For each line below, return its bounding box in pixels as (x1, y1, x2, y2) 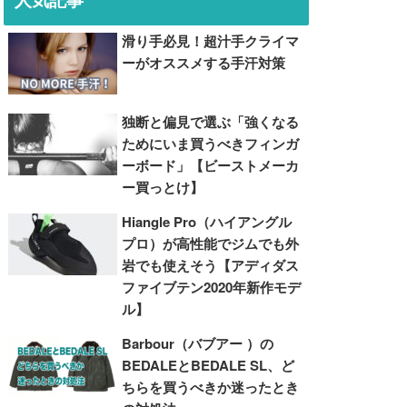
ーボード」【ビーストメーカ (122, 154, 300, 175)
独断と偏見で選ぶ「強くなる (122, 111, 300, 132)
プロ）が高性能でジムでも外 (122, 233, 300, 253)
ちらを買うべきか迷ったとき (122, 376, 300, 397)
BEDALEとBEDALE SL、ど (122, 354, 295, 375)
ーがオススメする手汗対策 (122, 53, 286, 74)
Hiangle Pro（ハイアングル (122, 211, 293, 232)
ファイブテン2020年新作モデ (122, 276, 302, 297)
